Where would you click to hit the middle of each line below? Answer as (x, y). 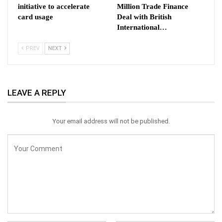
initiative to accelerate (54, 7)
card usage (35, 17)
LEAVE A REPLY (37, 93)
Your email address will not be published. (111, 121)
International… (142, 28)
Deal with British (144, 17)
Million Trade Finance (153, 7)
